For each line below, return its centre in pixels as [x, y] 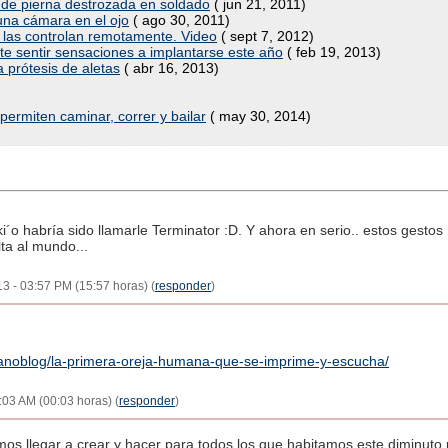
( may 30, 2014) [258, 116]
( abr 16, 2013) [169, 68]
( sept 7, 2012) [265, 36]
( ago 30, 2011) [179, 20]
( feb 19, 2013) [332, 52]
